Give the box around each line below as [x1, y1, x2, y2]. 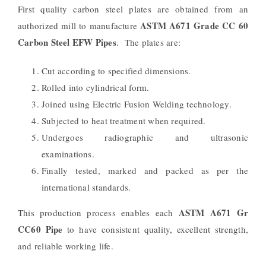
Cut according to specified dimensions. [41, 64, 191, 77]
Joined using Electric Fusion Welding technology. [41, 97, 232, 110]
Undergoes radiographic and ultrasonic [41, 131, 249, 143]
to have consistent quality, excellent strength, [62, 223, 249, 235]
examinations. [41, 147, 94, 160]
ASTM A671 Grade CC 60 [140, 18, 249, 32]
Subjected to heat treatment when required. [41, 114, 206, 126]
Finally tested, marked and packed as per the [41, 164, 249, 176]
